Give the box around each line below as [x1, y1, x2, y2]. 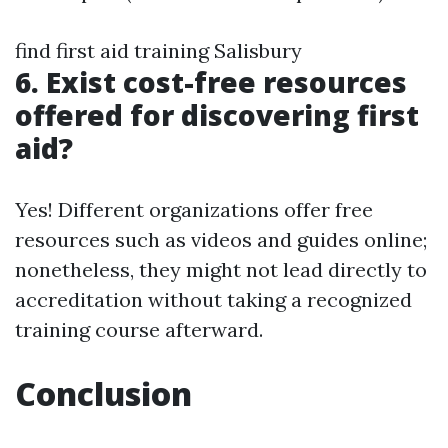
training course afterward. [15, 317, 263, 342]
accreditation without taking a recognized [15, 287, 412, 312]
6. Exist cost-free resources [15, 63, 407, 101]
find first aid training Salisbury [15, 38, 302, 63]
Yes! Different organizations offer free [15, 197, 373, 222]
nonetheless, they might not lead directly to [15, 257, 427, 282]
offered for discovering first [15, 96, 419, 134]
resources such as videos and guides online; [15, 227, 427, 252]
